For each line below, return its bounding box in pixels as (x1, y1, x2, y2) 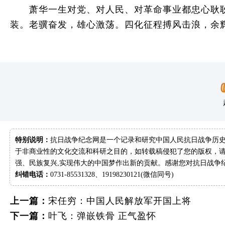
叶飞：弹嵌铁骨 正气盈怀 (48, 211, 156, 221)
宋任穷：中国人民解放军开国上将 (48, 196, 191, 206)
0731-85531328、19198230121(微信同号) (50, 171, 174, 178)
